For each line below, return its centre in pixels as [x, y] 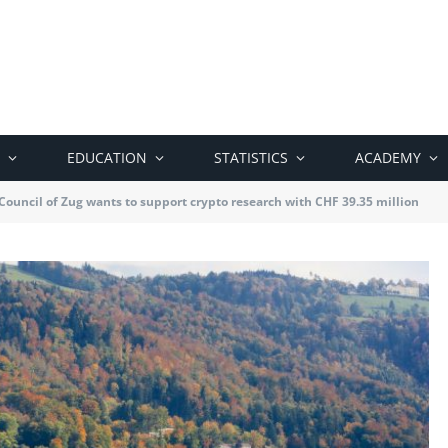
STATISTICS [251, 157]
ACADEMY [388, 157]
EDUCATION [107, 157]
